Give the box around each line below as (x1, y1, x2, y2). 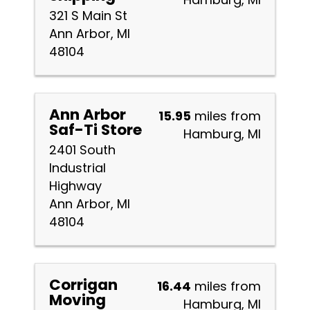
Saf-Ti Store (49, 119, 142, 140)
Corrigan (49, 274, 118, 295)
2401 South (49, 141, 116, 158)
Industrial (49, 159, 106, 176)
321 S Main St (49, 7, 127, 24)
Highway (49, 177, 102, 194)
